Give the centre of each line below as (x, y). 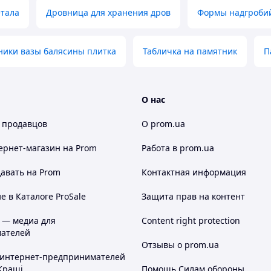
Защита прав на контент (193, 196)
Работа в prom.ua (178, 148)
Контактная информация (194, 172)
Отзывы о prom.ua (180, 245)
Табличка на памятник (190, 51)
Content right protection (191, 220)
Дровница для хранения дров (108, 12)
